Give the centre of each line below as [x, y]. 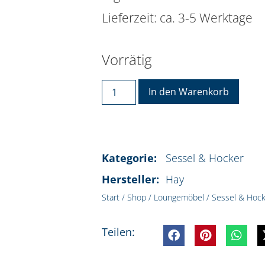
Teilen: [118, 232]
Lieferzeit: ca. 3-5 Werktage [177, 18]
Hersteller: [132, 179]
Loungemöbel [179, 197]
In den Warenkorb [189, 91]
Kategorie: [131, 158]
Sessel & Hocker [205, 158]
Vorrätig [127, 60]
